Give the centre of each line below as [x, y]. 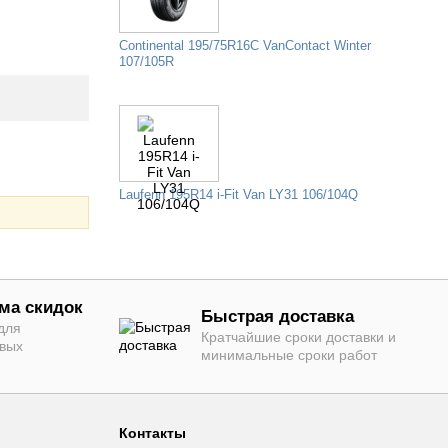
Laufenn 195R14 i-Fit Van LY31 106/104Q [238, 194]
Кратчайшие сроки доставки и [298, 337]
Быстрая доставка [277, 317]
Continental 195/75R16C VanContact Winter [244, 45]
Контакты [152, 433]
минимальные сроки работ [288, 355]
